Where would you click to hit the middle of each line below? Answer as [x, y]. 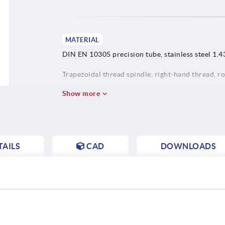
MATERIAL [82, 40]
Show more [82, 93]
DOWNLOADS [188, 146]
